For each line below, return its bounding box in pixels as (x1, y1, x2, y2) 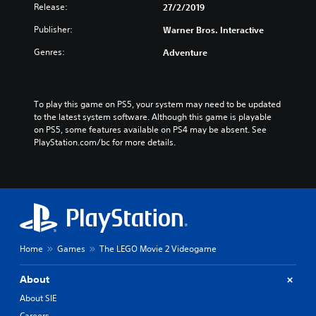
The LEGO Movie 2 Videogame (99, 243, 217, 255)
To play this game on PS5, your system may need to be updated (34, 98, 281, 110)
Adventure (163, 47, 207, 58)
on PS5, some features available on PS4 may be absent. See (34, 123, 267, 135)
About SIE (20, 292, 56, 304)
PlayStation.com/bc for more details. (34, 136, 176, 148)
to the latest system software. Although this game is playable (34, 111, 272, 123)
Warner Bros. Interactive (163, 24, 264, 35)
